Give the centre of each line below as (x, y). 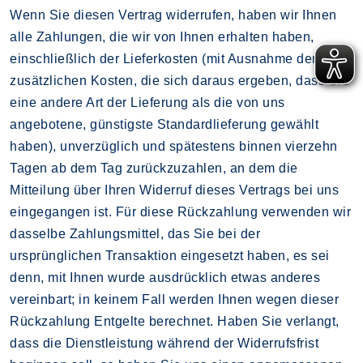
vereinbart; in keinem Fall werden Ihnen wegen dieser (174, 299)
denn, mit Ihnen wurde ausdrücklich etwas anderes (165, 277)
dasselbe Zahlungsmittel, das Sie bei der (135, 233)
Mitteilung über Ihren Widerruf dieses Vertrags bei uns (174, 190)
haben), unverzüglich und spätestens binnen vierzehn (174, 146)
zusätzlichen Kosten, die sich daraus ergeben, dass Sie (179, 80)
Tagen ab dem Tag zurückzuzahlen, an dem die (154, 168)
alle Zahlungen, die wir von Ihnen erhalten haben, (162, 36)
